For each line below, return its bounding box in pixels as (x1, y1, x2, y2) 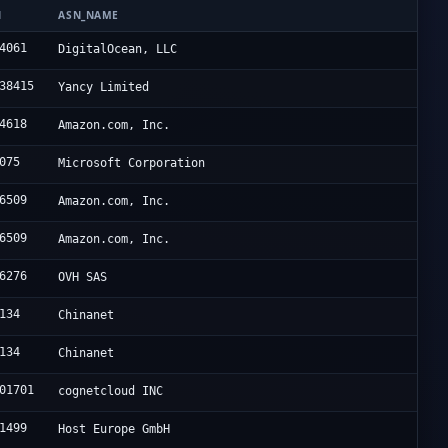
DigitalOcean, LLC (58, 42, 178, 57)
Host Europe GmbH (58, 422, 171, 437)
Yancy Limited (58, 80, 150, 95)
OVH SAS (58, 270, 108, 285)
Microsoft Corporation (58, 156, 206, 171)
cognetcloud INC (58, 384, 164, 399)
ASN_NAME (58, 8, 119, 23)
